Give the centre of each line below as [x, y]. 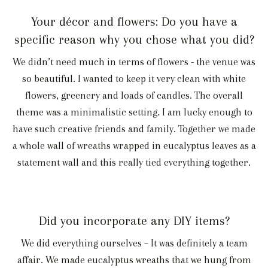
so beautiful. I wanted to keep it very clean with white [134, 78]
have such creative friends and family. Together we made [134, 129]
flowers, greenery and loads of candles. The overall [134, 95]
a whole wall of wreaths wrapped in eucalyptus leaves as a [134, 145]
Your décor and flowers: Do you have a [134, 21]
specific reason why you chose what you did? [134, 39]
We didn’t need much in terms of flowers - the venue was [134, 62]
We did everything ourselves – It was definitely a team [134, 243]
